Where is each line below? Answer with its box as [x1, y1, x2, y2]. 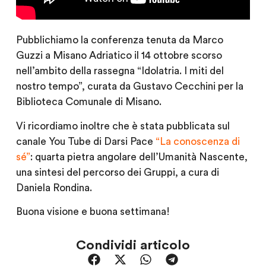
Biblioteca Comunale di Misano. [15, 97, 161, 107]
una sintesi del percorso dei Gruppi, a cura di [15, 167, 219, 178]
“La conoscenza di [155, 136, 240, 147]
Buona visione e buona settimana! [15, 207, 170, 217]
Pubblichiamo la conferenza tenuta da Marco [15, 35, 223, 46]
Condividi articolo [76, 238, 190, 252]
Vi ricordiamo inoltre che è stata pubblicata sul [15, 121, 230, 131]
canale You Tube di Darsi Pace [15, 136, 156, 147]
